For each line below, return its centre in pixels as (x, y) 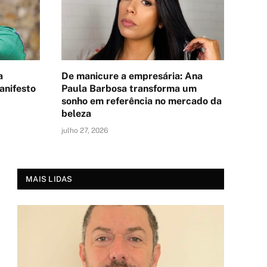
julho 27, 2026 (85, 130)
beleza (76, 113)
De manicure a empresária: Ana (132, 76)
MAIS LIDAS (49, 179)
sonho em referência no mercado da (142, 101)
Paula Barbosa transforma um (129, 88)
